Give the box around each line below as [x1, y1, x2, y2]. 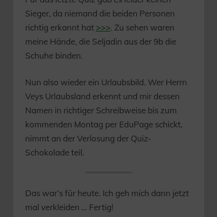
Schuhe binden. [25, 50, 83, 61]
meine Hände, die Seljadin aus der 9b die [25, 36, 176, 47]
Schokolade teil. [25, 147, 84, 157]
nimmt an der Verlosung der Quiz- [25, 133, 151, 143]
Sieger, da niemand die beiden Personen [25, 8, 175, 19]
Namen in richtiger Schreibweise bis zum [25, 105, 177, 115]
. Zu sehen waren [110, 22, 174, 33]
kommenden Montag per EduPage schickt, [25, 119, 183, 129]
